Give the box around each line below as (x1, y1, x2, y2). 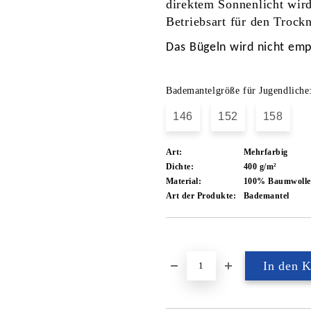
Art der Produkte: (166, 191, 237, 201)
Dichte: (166, 162, 194, 171)
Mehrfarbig (244, 147, 288, 157)
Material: (166, 176, 202, 186)
